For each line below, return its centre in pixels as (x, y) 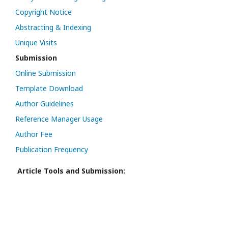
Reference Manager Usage (59, 119)
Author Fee (34, 134)
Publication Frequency (52, 149)
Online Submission (46, 73)
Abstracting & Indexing (53, 27)
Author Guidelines (45, 104)
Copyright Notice (44, 12)
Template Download (49, 88)
